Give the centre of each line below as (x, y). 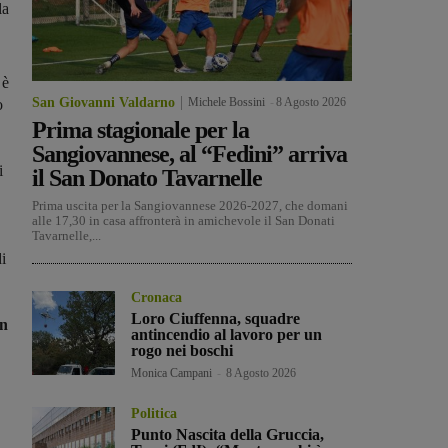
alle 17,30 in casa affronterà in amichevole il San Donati (183, 221)
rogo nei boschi (182, 351)
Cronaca (157, 298)
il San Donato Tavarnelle (147, 178)
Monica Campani (172, 373)
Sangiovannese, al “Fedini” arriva (189, 154)
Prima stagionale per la (140, 130)
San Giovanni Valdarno (103, 103)
